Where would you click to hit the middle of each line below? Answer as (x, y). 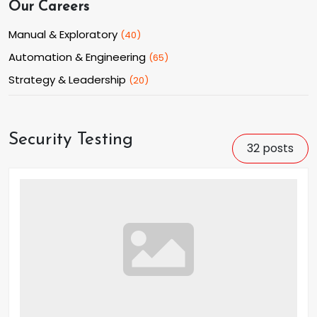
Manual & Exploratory (63, 34)
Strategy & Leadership (67, 80)
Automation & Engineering (77, 57)
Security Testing (71, 140)
